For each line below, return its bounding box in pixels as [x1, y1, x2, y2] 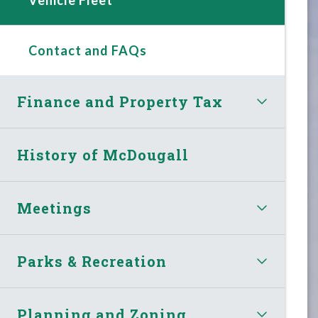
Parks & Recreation [17, 251, 168, 270]
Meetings [17, 198, 92, 217]
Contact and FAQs [28, 42, 148, 58]
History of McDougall [17, 145, 190, 164]
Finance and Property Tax [17, 92, 224, 111]
